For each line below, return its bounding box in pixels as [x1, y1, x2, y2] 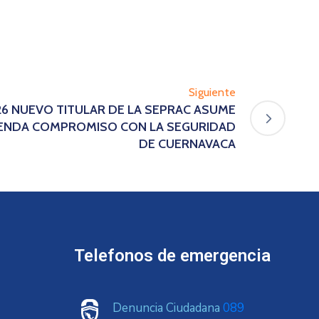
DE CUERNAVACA [139, 136, 236, 152]
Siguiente [189, 85, 236, 100]
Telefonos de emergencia [73, 246, 271, 266]
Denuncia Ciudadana [113, 300, 221, 317]
